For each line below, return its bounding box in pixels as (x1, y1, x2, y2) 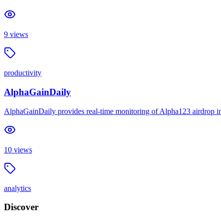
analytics (4, 184, 31, 192)
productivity (4, 69, 41, 77)
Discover (4, 202, 38, 213)
